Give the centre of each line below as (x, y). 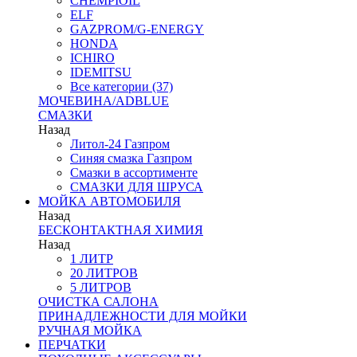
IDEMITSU (101, 72)
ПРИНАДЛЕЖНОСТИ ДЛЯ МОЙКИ (143, 316)
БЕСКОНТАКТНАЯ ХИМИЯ (121, 230)
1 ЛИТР (92, 259)
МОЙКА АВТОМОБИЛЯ (110, 201)
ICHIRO (92, 58)
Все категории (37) (122, 86)
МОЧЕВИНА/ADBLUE (104, 101)
